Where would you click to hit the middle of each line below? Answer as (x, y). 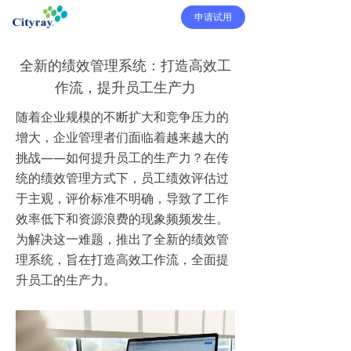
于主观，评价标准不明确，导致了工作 (122, 198)
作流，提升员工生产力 (125, 87)
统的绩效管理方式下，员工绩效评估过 (122, 178)
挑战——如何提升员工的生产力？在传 (122, 157)
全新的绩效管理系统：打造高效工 (125, 65)
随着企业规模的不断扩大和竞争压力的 (122, 117)
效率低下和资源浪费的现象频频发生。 (122, 219)
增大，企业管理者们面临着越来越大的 (122, 137)
